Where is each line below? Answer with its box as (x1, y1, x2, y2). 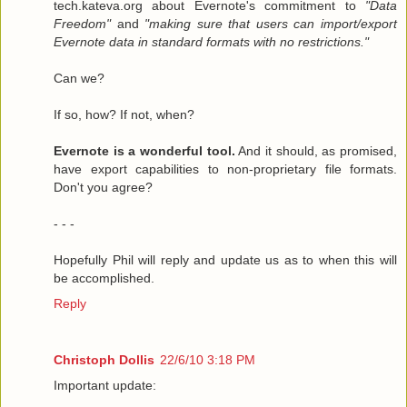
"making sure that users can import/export (144, 16, 398, 32)
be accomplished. (54, 271, 154, 286)
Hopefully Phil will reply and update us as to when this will (54, 253, 397, 268)
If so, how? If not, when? (54, 107, 194, 123)
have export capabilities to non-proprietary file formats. (54, 162, 397, 177)
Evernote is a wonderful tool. (54, 144, 235, 159)
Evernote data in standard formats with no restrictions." (54, 35, 369, 50)
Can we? (54, 71, 104, 86)
